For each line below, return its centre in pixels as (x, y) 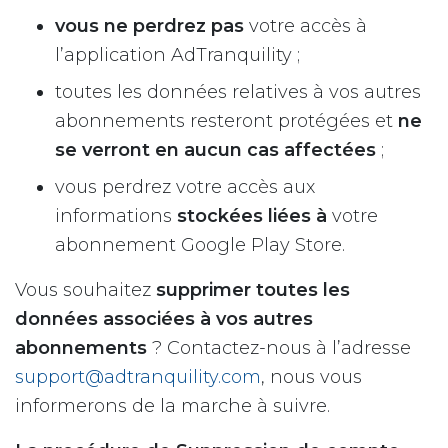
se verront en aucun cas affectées (215, 150)
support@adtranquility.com (138, 377)
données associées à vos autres (164, 319)
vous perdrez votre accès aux (185, 187)
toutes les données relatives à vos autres (238, 92)
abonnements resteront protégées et (226, 121)
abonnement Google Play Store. (200, 245)
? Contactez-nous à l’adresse (279, 348)
